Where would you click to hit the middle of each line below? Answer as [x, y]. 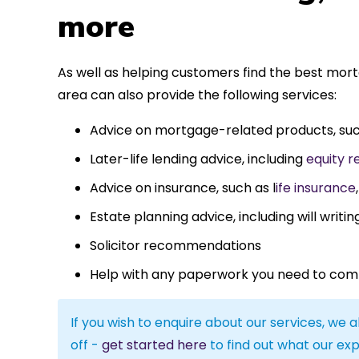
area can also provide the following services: [197, 95]
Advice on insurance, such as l [183, 188]
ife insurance [316, 188]
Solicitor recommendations [175, 245]
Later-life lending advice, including [198, 159]
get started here [154, 345]
